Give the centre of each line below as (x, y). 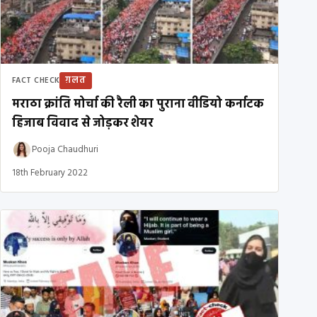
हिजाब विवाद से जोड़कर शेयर (83, 123)
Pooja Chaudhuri (65, 150)
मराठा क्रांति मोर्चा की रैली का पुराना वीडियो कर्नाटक (138, 104)
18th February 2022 (50, 173)
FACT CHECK (36, 80)
